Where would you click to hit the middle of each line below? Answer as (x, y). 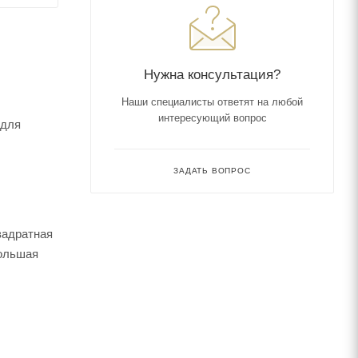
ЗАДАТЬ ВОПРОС (212, 170)
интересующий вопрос (212, 117)
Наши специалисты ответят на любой (212, 101)
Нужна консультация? (212, 74)
